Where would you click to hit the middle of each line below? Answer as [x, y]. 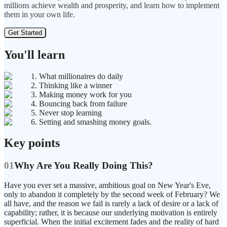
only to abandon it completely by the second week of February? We [112, 195]
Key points [32, 143]
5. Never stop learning [66, 112]
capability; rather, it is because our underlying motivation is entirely [111, 213]
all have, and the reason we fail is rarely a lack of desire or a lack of [111, 204]
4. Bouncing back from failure [79, 103]
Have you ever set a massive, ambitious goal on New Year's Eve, [107, 185]
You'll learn [34, 54]
